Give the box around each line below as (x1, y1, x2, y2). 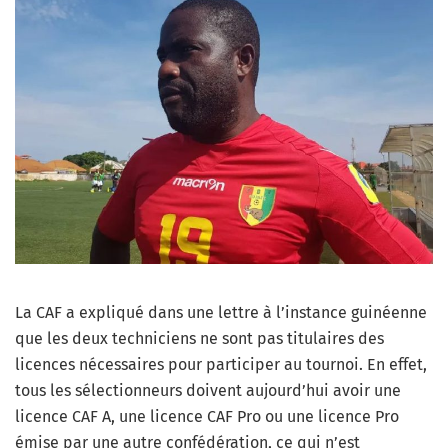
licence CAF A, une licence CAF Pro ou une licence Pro (15, 407, 399, 427)
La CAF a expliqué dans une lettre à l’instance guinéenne (15, 303, 427, 323)
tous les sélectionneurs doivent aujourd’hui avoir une (15, 381, 401, 401)
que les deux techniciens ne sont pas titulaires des (15, 329, 384, 349)
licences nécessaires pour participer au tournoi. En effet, (15, 355, 427, 375)
